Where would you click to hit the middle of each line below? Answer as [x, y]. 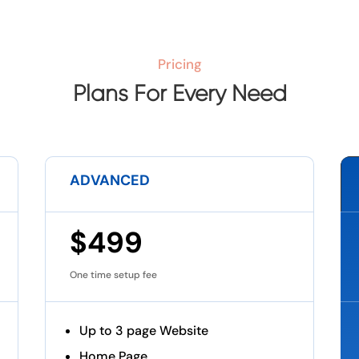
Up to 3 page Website [143, 330]
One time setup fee [113, 274]
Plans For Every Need [179, 93]
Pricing [179, 64]
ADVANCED [109, 180]
